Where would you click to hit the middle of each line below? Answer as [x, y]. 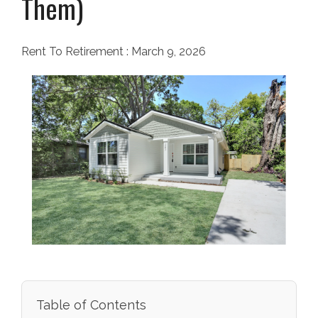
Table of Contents [91, 305]
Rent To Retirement [74, 52]
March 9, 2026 [169, 52]
